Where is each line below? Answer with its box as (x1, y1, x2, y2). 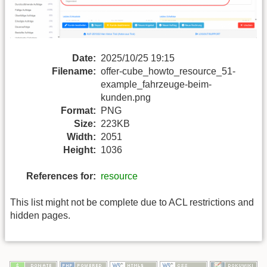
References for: (26, 171, 96, 181)
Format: (61, 105, 96, 116)
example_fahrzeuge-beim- (101, 79, 212, 89)
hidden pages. (10, 210, 70, 221)
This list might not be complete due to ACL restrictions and (10, 197, 254, 208)
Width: (67, 131, 96, 142)
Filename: (52, 66, 96, 76)
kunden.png (101, 92, 151, 103)
